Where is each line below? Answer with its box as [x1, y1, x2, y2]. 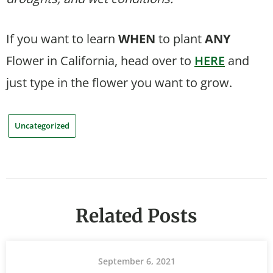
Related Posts [76, 204, 197, 227]
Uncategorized [15, 120, 69, 132]
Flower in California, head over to [6, 52, 194, 69]
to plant [155, 30, 205, 48]
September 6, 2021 [97, 255, 175, 267]
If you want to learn [6, 30, 118, 48]
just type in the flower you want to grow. [6, 74, 232, 91]
